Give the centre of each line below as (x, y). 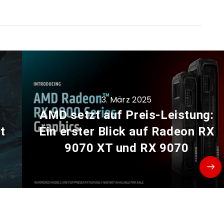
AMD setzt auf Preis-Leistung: (127, 115)
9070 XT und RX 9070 (127, 148)
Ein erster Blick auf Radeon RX (127, 132)
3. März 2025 (126, 100)
